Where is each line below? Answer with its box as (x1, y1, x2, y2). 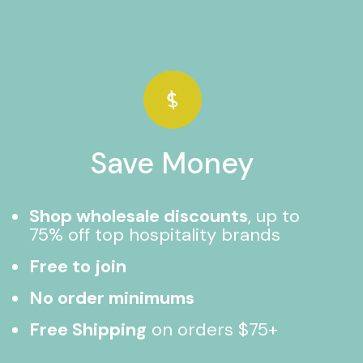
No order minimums (29, 286, 194, 310)
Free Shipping (29, 318, 147, 341)
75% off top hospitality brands (29, 223, 280, 246)
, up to (248, 204, 300, 228)
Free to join (29, 254, 126, 278)
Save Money (90, 144, 255, 182)
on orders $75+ (147, 318, 278, 341)
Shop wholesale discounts (29, 204, 248, 228)
